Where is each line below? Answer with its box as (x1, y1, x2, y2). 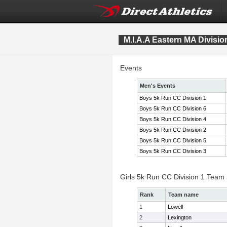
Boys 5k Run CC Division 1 (139, 95, 206, 101)
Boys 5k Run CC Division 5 (139, 137, 206, 143)
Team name (168, 192, 199, 198)
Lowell (168, 204, 183, 210)
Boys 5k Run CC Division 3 (139, 148, 206, 154)
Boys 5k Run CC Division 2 (139, 127, 206, 133)
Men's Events (140, 83, 175, 89)
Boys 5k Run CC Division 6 (139, 105, 206, 111)
